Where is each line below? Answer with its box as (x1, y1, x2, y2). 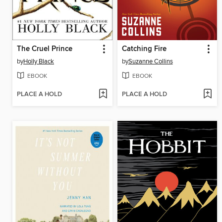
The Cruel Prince (17, 45, 72, 54)
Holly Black (23, 57, 54, 66)
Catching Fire (121, 45, 166, 54)
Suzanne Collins (128, 57, 173, 66)
